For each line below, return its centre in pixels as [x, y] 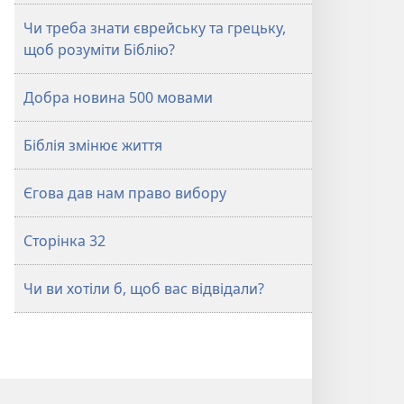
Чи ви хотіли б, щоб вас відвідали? [144, 289]
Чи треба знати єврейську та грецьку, [155, 28]
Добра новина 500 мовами [118, 97]
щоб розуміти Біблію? [99, 50]
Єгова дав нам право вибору [125, 193]
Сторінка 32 [64, 241]
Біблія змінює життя [93, 145]
